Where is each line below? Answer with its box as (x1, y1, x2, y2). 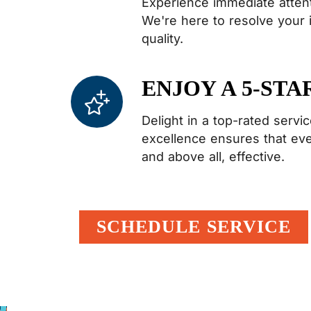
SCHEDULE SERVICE (96, 217, 291, 237)
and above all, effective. (141, 149, 285, 164)
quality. (141, 31, 183, 46)
